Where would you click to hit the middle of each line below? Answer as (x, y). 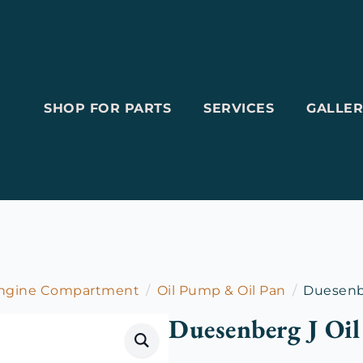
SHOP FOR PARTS (107, 108)
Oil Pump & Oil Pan (221, 290)
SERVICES (239, 108)
